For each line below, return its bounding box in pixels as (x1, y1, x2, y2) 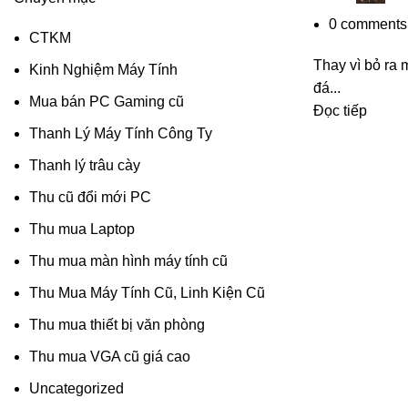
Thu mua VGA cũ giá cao (29, 349, 190, 364)
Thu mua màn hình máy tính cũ (29, 253, 228, 269)
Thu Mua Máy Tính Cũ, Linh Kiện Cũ (29, 285, 265, 301)
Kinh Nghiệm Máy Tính (29, 62, 178, 77)
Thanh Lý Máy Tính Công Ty (29, 126, 212, 141)
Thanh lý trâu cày (29, 158, 140, 173)
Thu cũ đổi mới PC (29, 189, 151, 205)
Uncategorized (29, 381, 124, 396)
